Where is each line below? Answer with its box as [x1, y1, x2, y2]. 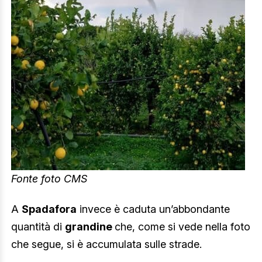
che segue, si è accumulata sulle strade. [11, 237, 202, 250]
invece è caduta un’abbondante [77, 202, 230, 215]
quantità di [11, 220, 65, 233]
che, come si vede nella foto [115, 220, 250, 233]
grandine [65, 220, 115, 233]
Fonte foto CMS [11, 172, 87, 185]
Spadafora [22, 202, 77, 215]
